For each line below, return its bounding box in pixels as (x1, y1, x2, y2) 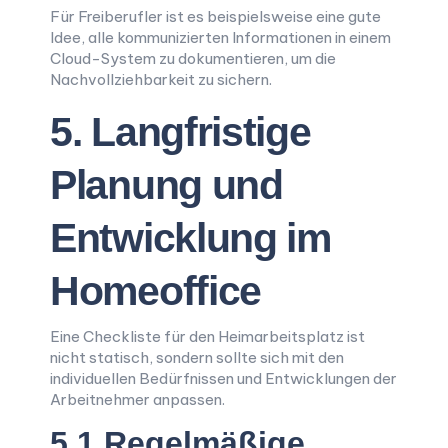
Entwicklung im (50, 215, 331, 261)
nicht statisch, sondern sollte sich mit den (50, 348, 344, 367)
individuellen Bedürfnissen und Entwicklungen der (50, 369, 397, 388)
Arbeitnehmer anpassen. (50, 390, 225, 409)
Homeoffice (50, 268, 261, 314)
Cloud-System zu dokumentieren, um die (50, 49, 336, 68)
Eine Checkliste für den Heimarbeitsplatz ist (50, 327, 365, 346)
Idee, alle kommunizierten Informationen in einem (50, 28, 391, 47)
